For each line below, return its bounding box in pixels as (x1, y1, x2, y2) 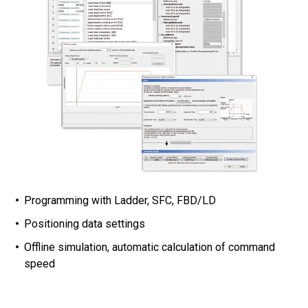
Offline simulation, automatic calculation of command (24, 241, 275, 254)
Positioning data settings (24, 217, 145, 231)
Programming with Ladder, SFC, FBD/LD (24, 194, 216, 208)
